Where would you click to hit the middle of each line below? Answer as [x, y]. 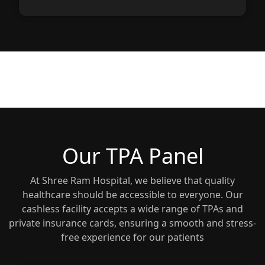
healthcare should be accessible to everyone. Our [132, 194]
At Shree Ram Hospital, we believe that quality [132, 180]
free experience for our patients [132, 237]
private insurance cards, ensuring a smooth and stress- [132, 223]
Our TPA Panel [132, 156]
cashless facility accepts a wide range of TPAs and [132, 209]
